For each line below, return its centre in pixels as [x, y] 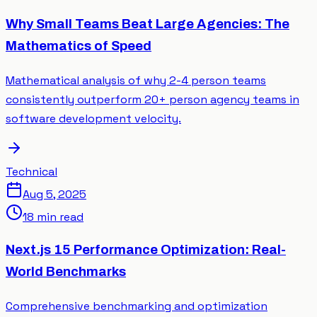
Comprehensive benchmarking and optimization [137, 306]
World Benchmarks [66, 272]
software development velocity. [93, 118]
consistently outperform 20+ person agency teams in [152, 99]
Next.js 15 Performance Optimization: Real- [146, 250]
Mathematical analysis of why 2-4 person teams [136, 80]
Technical [31, 171]
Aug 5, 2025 [54, 194]
